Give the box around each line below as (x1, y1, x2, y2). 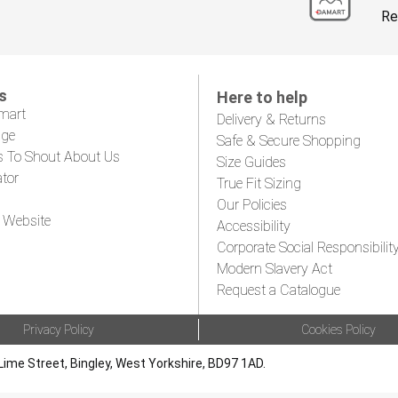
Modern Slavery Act (217, 259, 332, 277)
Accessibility (217, 217, 291, 235)
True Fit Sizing (217, 174, 301, 192)
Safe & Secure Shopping (217, 131, 361, 149)
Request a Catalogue (217, 281, 340, 298)
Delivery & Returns (217, 110, 326, 128)
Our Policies (217, 195, 287, 213)
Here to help (217, 87, 307, 107)
